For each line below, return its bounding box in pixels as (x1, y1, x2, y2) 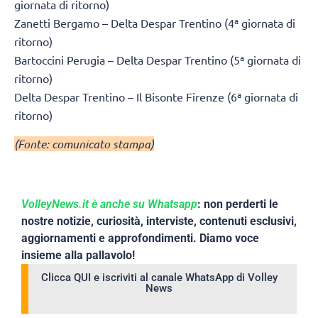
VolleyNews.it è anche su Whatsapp (21, 197, 197, 211)
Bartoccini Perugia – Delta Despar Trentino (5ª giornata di (14, 52, 301, 67)
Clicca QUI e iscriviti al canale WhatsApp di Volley (40, 270, 278, 284)
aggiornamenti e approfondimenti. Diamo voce (21, 231, 259, 245)
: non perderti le (197, 197, 278, 211)
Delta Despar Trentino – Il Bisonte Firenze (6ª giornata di (14, 89, 298, 104)
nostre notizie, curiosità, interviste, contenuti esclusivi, (21, 214, 297, 228)
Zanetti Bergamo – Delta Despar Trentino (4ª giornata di (14, 15, 295, 30)
